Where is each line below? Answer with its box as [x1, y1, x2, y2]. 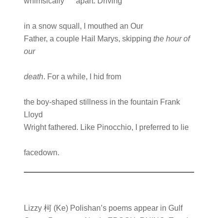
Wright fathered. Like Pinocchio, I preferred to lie [23, 123, 189, 131]
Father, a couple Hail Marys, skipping [23, 35, 153, 43]
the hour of [153, 35, 190, 43]
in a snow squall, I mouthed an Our [23, 22, 143, 30]
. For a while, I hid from [43, 73, 121, 81]
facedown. [23, 148, 59, 157]
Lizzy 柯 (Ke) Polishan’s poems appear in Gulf [23, 204, 182, 212]
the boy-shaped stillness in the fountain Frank [23, 98, 180, 106]
